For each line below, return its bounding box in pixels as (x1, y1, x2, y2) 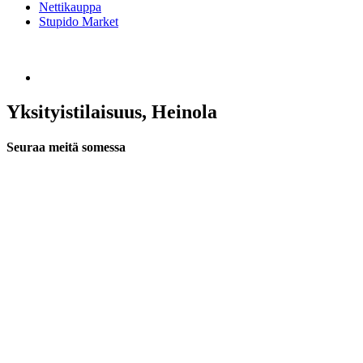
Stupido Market (39, 15, 118, 28)
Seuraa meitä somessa (6, 140, 126, 155)
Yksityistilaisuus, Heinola (6, 100, 217, 122)
